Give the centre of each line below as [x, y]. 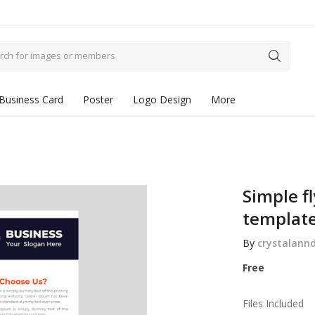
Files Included [273, 303]
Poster [98, 99]
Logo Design [162, 99]
